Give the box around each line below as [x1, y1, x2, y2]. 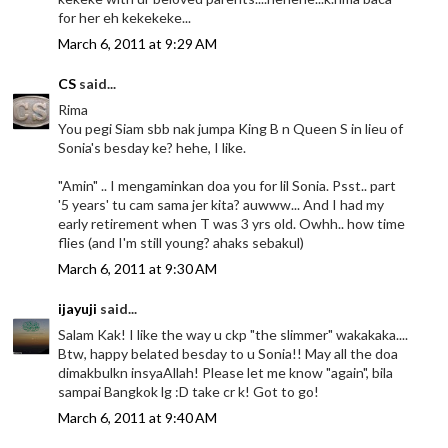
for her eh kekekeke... [58, 8, 192, 26]
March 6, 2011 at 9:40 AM [58, 408, 218, 426]
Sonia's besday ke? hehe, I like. [58, 138, 247, 156]
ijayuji [58, 299, 98, 317]
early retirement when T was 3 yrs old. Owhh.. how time [58, 214, 406, 232]
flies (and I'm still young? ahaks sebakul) [58, 233, 305, 251]
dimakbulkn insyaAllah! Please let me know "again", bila [58, 363, 394, 381]
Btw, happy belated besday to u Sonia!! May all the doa [58, 344, 399, 362]
